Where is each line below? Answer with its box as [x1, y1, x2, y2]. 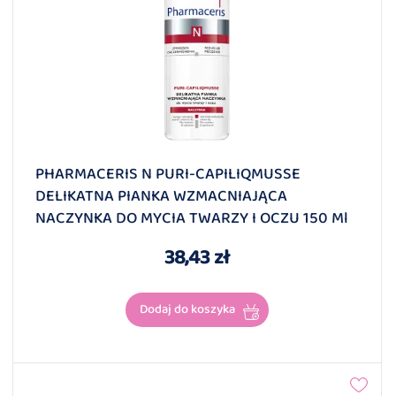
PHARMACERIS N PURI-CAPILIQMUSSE [35, 162, 301, 187]
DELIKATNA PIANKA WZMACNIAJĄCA [35, 184, 287, 209]
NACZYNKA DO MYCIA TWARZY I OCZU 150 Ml [35, 206, 348, 232]
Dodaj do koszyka [139, 299, 235, 321]
